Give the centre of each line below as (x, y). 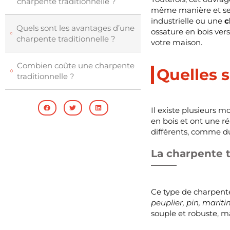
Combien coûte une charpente (76, 66)
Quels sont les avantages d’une (76, 28)
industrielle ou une (188, 21)
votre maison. (177, 43)
